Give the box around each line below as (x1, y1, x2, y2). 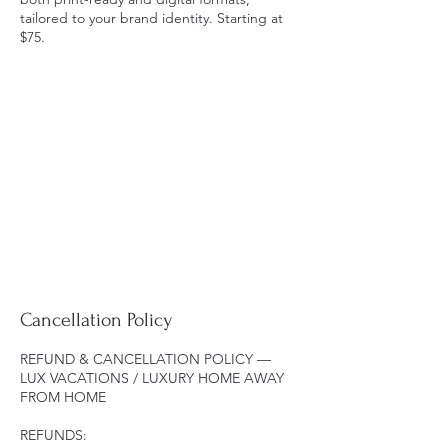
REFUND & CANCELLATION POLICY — (20, 349, 271, 368)
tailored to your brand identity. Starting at (20, 8, 283, 27)
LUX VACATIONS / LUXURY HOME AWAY (20, 368, 284, 387)
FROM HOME (20, 387, 106, 406)
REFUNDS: (20, 425, 87, 444)
